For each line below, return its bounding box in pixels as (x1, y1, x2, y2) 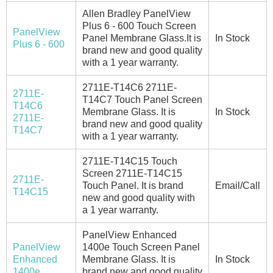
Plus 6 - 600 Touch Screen (82, 20, 196, 31)
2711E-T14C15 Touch (82, 155, 177, 166)
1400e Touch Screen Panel (82, 241, 200, 252)
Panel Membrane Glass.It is (82, 32, 201, 43)
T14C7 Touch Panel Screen (82, 94, 202, 105)
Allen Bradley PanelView (82, 8, 191, 19)
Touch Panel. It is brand (82, 180, 183, 191)
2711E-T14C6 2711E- (82, 82, 177, 93)
